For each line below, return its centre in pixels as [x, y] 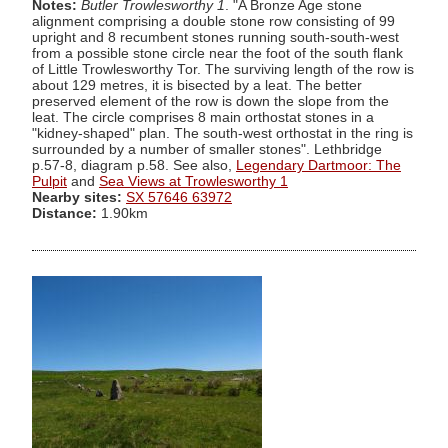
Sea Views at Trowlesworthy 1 [193, 181]
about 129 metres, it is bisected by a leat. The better [197, 85]
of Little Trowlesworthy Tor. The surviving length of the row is [223, 69]
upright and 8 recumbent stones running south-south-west [215, 37]
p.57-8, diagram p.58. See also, [134, 165]
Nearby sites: [77, 197]
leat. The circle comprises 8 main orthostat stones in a [203, 117]
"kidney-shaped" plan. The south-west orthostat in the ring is [222, 133]
